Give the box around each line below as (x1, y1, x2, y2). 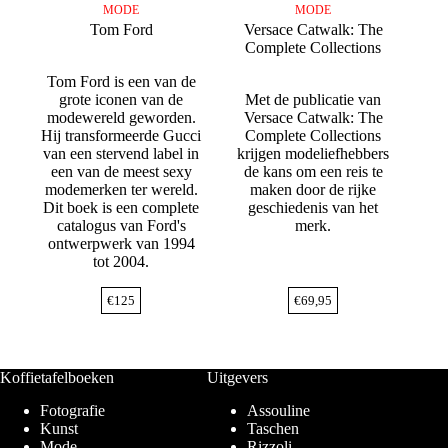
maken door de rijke (250, 181, 377, 199)
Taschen (247, 420, 300, 438)
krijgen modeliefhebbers (237, 145, 390, 163)
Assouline (247, 402, 311, 420)
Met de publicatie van (245, 91, 382, 109)
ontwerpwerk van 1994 (47, 235, 195, 253)
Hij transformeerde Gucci (41, 127, 202, 145)
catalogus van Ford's (56, 217, 186, 235)
